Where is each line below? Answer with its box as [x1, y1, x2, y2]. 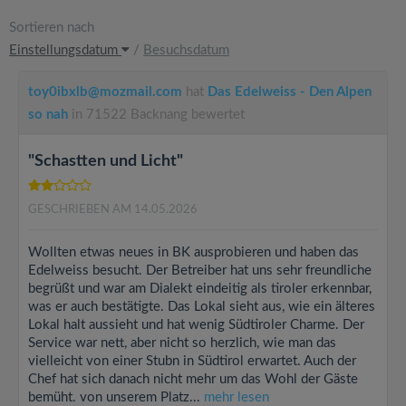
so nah [28, 108, 68, 121]
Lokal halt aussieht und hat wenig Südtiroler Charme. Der [28, 318, 364, 332]
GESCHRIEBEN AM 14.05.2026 [28, 204, 198, 216]
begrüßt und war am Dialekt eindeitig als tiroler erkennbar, [28, 282, 372, 295]
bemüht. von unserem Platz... [28, 391, 204, 404]
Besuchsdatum [143, 43, 229, 57]
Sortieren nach [9, 21, 94, 34]
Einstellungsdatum [9, 43, 121, 57]
